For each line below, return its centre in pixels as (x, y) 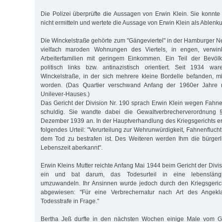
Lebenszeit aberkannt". (72, 148)
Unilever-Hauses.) (65, 94)
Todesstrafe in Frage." (70, 201)
